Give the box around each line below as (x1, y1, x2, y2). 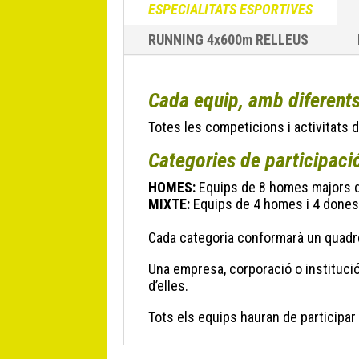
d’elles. (148, 276, 189, 294)
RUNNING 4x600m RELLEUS (148, 30, 309, 48)
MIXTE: (148, 195, 191, 212)
